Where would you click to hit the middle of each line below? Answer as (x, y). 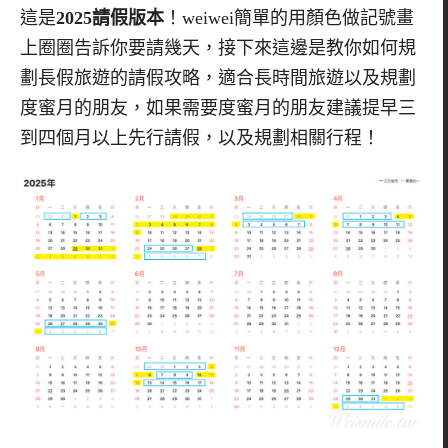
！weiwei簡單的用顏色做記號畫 (289, 17)
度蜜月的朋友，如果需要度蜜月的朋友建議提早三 (218, 107)
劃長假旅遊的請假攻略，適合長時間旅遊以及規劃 (218, 77)
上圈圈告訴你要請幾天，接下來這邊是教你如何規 (218, 47)
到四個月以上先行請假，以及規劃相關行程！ (200, 137)
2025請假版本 (110, 17)
